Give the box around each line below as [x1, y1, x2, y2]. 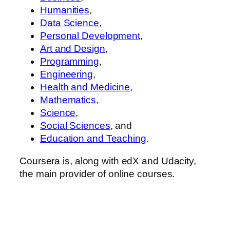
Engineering [40, 69, 93, 80]
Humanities [40, 5, 90, 16]
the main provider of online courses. [20, 168, 175, 179]
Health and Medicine [40, 82, 130, 93]
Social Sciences [40, 120, 110, 131]
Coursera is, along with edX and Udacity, [20, 155, 196, 166]
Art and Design [40, 43, 105, 54]
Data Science [40, 17, 99, 29]
